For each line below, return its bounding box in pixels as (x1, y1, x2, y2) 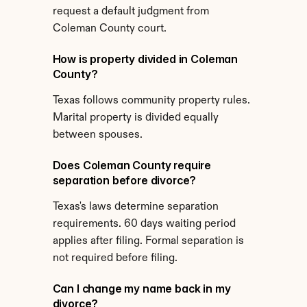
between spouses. (52, 130, 143, 140)
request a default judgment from (52, 6, 209, 17)
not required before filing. (52, 253, 177, 264)
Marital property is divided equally (52, 112, 219, 123)
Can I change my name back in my (52, 282, 231, 295)
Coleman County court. (52, 23, 167, 34)
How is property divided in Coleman (52, 52, 238, 66)
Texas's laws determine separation (52, 201, 219, 212)
